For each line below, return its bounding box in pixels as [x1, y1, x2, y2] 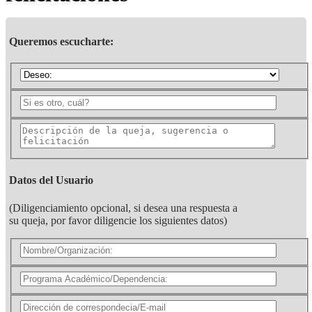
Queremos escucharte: [9, 36, 114, 48]
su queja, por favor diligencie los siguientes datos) [9, 214, 227, 226]
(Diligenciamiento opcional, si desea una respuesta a [9, 201, 237, 214]
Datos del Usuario [9, 174, 93, 187]
